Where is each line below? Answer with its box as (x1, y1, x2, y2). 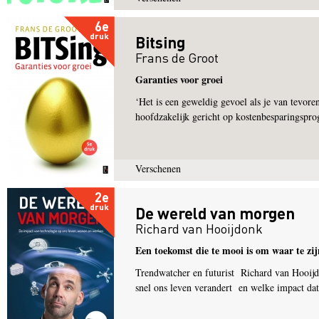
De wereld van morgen (135, 203, 295, 223)
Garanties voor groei (135, 72, 223, 87)
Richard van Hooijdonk (135, 220, 263, 236)
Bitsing (135, 32, 185, 52)
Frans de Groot (135, 49, 219, 66)
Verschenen (135, 162, 181, 175)
